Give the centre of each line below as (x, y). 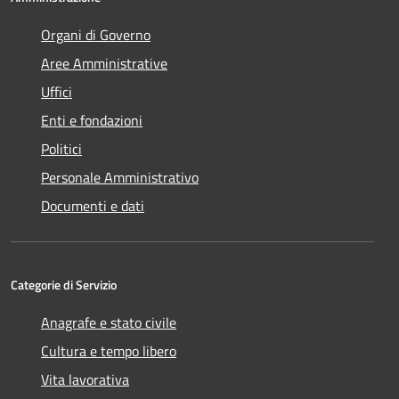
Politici (61, 149)
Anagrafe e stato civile (109, 323)
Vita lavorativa (85, 380)
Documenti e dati (93, 206)
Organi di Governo (96, 35)
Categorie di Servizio (64, 285)
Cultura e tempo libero (109, 351)
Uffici (57, 92)
